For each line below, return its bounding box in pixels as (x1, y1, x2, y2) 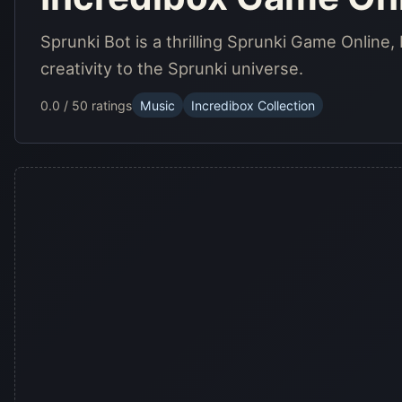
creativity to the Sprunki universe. (40, 58, 303, 79)
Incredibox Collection (191, 97, 315, 113)
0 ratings (80, 97, 132, 113)
